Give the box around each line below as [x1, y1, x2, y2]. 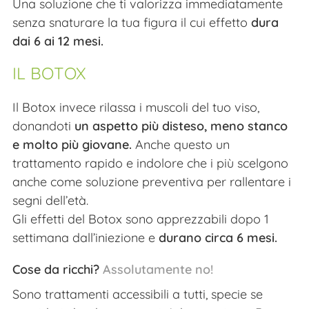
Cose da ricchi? [12, 261, 103, 277]
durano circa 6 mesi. [159, 229, 277, 246]
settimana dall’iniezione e [12, 229, 159, 246]
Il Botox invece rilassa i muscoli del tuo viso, [12, 99, 259, 115]
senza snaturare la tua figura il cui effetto [12, 14, 251, 30]
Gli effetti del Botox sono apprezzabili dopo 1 [12, 210, 269, 227]
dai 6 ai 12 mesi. [12, 32, 103, 49]
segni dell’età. [12, 192, 88, 208]
